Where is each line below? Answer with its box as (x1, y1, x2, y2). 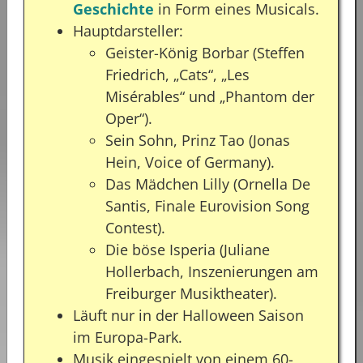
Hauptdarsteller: (73, 20, 183, 41)
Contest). (105, 217, 165, 237)
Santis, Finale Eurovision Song (105, 195, 310, 216)
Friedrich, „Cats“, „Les (105, 64, 250, 84)
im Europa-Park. (73, 327, 182, 347)
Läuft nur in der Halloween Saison (73, 305, 304, 325)
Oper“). (105, 108, 152, 128)
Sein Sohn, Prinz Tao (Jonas (105, 130, 290, 150)
